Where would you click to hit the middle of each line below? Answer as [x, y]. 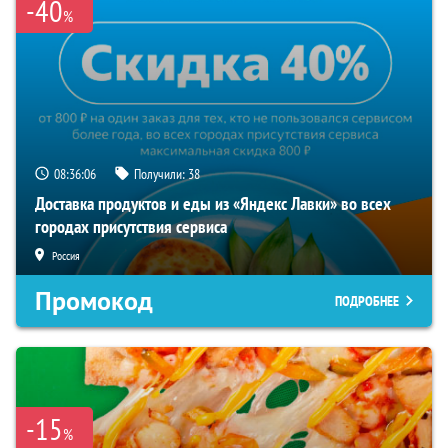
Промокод [94, 301]
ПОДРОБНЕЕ [367, 301]
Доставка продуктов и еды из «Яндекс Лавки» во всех [213, 204]
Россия [66, 256]
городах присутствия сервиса [131, 227]
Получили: [161, 174]
